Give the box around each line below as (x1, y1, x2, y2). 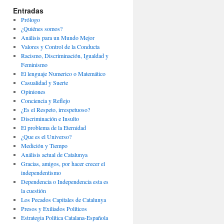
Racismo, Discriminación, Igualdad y (20, 51, 108, 59)
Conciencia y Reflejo (20, 96, 70, 104)
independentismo (20, 168, 61, 176)
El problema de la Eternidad (20, 123, 86, 131)
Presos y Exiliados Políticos (20, 204, 87, 212)
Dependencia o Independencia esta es (20, 177, 108, 185)
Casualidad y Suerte (20, 78, 68, 86)
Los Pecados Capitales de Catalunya (20, 195, 106, 203)
